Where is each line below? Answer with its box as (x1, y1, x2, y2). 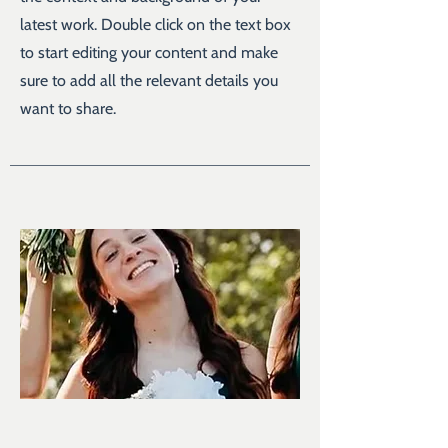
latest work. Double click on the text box (20, 15, 291, 34)
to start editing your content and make (20, 43, 278, 62)
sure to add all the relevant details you (20, 71, 278, 90)
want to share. (20, 99, 116, 118)
